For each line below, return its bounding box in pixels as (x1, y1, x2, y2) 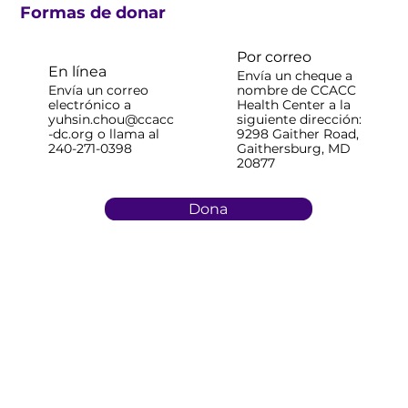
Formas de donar (19, 3, 166, 24)
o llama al (94, 125, 160, 142)
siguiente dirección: (237, 110, 362, 127)
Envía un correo (48, 81, 149, 98)
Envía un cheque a (237, 66, 353, 84)
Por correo (237, 48, 312, 66)
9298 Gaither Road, (237, 125, 360, 142)
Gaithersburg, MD (237, 139, 352, 157)
